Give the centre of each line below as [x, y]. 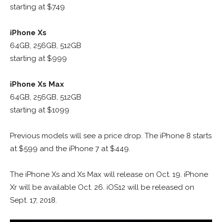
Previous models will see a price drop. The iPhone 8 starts [111, 136]
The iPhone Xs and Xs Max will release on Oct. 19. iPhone [109, 174]
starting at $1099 [40, 110]
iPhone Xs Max [37, 84]
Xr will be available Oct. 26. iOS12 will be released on [102, 187]
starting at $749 [37, 7]
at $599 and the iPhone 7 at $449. [70, 148]
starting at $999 [38, 58]
